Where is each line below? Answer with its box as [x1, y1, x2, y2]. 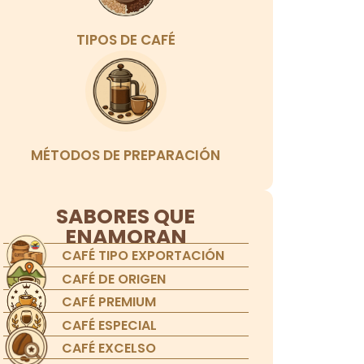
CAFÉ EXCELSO [62, 338, 157, 357]
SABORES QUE [56, 202, 196, 232]
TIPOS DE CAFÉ [76, 30, 175, 50]
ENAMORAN [64, 223, 187, 252]
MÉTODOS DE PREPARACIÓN [31, 145, 221, 166]
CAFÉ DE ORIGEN [62, 269, 167, 288]
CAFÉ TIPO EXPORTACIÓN [62, 246, 225, 266]
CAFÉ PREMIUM [62, 292, 157, 312]
